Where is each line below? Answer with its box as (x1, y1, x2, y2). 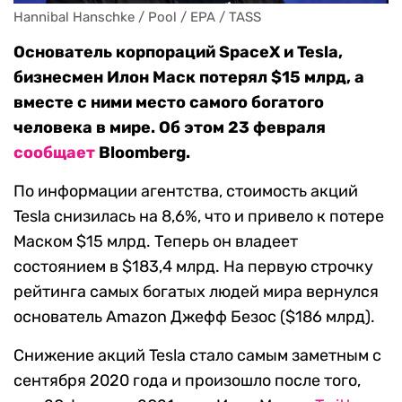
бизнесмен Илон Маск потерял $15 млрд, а (13, 67, 364, 88)
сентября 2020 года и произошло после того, (13, 371, 361, 391)
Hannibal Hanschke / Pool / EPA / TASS (13, 9, 261, 26)
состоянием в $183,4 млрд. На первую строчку (13, 257, 373, 277)
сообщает (13, 143, 95, 163)
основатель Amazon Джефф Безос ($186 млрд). (13, 307, 375, 328)
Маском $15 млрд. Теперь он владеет (13, 232, 298, 252)
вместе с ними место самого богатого (13, 92, 324, 113)
